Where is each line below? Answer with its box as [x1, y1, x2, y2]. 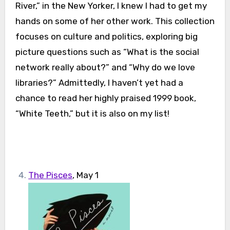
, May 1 [72, 170, 99, 181]
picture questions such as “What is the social [15, 47, 199, 57]
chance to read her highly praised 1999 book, [15, 93, 196, 104]
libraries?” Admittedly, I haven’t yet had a [15, 78, 183, 88]
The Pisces [28, 170, 73, 181]
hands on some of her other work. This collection [15, 16, 215, 27]
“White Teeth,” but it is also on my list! [15, 108, 169, 119]
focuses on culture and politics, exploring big [15, 31, 198, 42]
